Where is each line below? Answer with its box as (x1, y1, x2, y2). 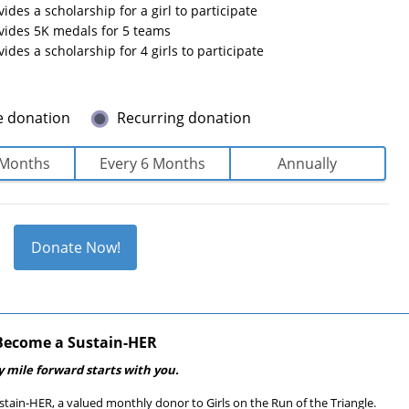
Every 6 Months (99, 153, 205, 173)
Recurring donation (116, 108, 251, 128)
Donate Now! (30, 237, 121, 257)
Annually (278, 153, 338, 173)
